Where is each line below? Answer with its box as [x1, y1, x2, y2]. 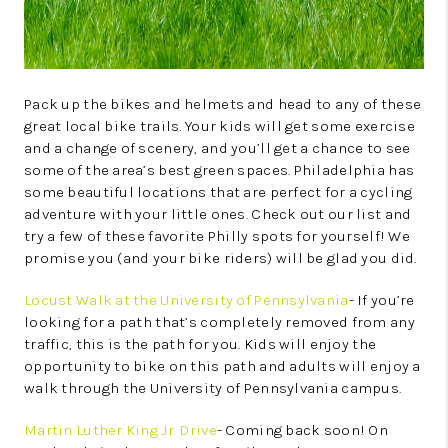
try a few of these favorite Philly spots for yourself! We [24, 227, 410, 246]
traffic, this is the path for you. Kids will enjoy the [24, 335, 377, 354]
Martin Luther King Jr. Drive [24, 421, 217, 440]
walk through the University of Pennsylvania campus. [24, 379, 402, 398]
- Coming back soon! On [216, 421, 389, 440]
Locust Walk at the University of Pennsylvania [24, 291, 349, 310]
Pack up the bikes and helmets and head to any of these [24, 95, 422, 114]
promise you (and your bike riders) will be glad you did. [24, 249, 417, 268]
